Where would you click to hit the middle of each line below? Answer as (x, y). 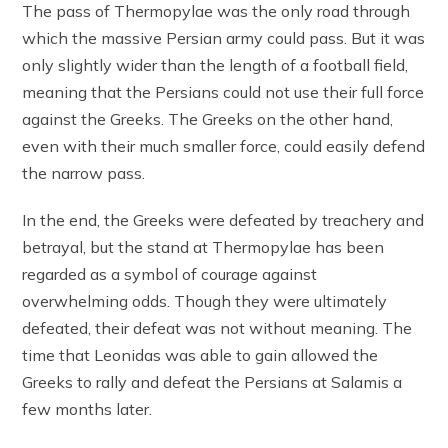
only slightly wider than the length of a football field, (215, 64)
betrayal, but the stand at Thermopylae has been (203, 246)
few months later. (87, 408)
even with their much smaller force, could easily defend (224, 145)
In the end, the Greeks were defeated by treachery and (223, 219)
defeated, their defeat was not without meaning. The (217, 327)
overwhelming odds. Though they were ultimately (205, 300)
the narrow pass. (84, 172)
